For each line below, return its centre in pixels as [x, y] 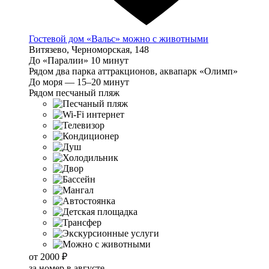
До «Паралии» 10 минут [79, 61]
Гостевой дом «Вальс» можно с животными [119, 39]
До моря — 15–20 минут [79, 82]
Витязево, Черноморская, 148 [89, 50]
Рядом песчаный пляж [74, 93]
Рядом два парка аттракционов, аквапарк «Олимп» [133, 71]
